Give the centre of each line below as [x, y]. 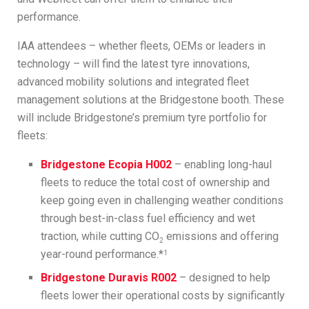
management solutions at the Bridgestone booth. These [151, 99]
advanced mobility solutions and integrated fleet [133, 81]
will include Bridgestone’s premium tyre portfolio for [142, 117]
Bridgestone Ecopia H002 [107, 164]
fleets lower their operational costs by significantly [163, 295]
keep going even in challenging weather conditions [162, 200]
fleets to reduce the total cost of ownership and [156, 182]
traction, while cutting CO [100, 236]
